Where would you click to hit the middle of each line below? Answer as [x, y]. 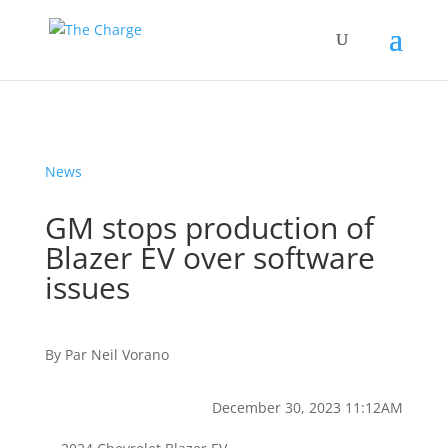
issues [87, 287]
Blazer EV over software [209, 257]
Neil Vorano [129, 354]
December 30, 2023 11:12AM [308, 407]
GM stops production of [209, 227]
